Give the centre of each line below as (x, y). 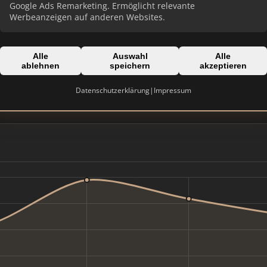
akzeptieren (223, 66)
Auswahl (130, 56)
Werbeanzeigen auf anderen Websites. (87, 17)
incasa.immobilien (181, 82)
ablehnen (41, 66)
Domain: (161, 67)
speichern (130, 66)
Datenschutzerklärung (113, 90)
